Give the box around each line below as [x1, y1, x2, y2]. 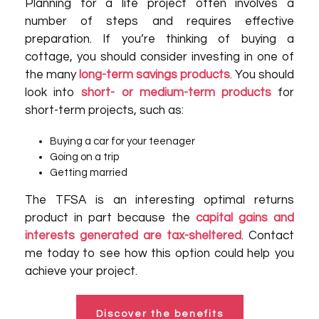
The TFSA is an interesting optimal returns [25, 194, 294, 206]
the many [25, 68, 79, 81]
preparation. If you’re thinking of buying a [25, 33, 294, 46]
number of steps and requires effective [25, 15, 294, 28]
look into [25, 86, 82, 99]
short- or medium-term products [81, 86, 271, 99]
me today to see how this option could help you [25, 247, 294, 260]
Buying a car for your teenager [50, 136, 196, 147]
